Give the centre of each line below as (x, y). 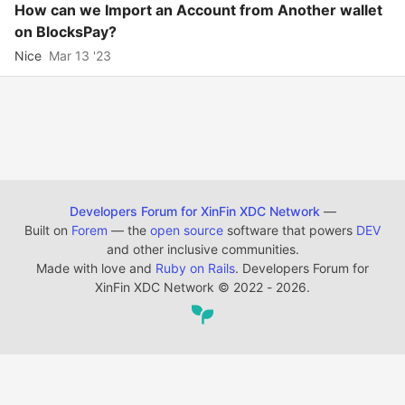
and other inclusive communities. (202, 249)
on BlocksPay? (66, 32)
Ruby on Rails (195, 268)
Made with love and (96, 268)
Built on (48, 230)
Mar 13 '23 (80, 56)
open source (187, 230)
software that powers (290, 230)
